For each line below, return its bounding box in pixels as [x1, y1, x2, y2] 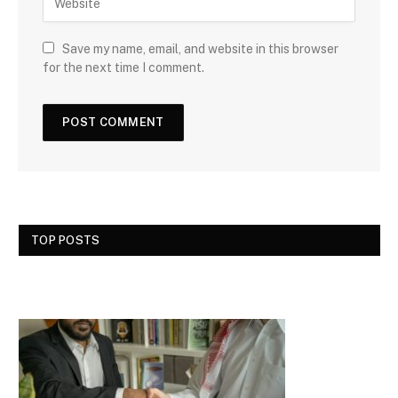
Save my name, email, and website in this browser [62, 41, 338, 56]
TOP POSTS [31, 233, 100, 247]
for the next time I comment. [43, 60, 204, 75]
